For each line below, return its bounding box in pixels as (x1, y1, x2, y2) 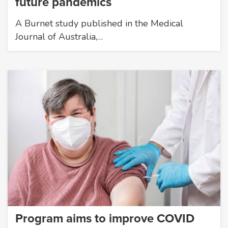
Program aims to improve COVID (15, 211, 194, 226)
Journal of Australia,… (15, 30, 103, 43)
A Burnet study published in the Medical (15, 17, 183, 30)
